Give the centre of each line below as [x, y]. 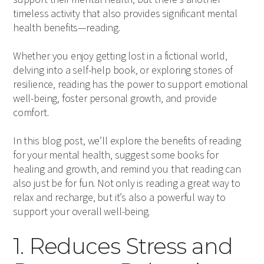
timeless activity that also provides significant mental [126, 14]
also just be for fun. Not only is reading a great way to [127, 184]
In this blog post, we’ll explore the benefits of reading [127, 141]
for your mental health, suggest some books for [116, 156]
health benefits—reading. [67, 28]
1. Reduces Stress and [123, 246]
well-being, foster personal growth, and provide [115, 99]
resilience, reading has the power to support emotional [131, 85]
